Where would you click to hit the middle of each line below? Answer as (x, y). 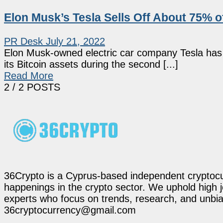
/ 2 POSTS (35, 87)
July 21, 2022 (75, 41)
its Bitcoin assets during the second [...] (91, 64)
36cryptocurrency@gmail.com (70, 210)
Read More (29, 75)
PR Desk (23, 41)
